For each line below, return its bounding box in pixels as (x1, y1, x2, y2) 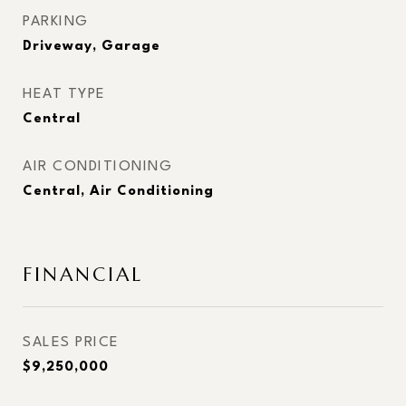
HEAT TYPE (23, 87, 106, 101)
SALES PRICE (23, 335, 120, 350)
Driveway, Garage (23, 40, 160, 53)
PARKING (23, 14, 89, 29)
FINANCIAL (23, 263, 143, 286)
